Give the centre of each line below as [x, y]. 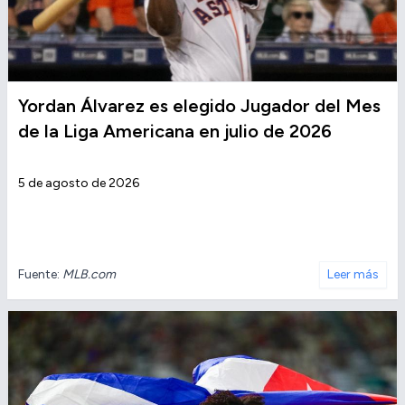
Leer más [353, 275]
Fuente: [40, 275]
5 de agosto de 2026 [79, 184]
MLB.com [89, 275]
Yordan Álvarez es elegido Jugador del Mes [199, 106]
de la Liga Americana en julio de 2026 [175, 132]
